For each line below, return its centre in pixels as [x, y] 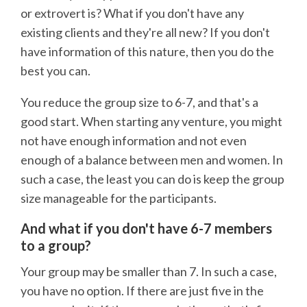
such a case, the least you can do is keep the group [152, 179]
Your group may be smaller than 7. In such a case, [149, 272]
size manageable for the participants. [119, 198]
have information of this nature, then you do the [147, 51]
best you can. [56, 70]
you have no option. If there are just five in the [142, 291]
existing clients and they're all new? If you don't [145, 32]
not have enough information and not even [134, 140]
